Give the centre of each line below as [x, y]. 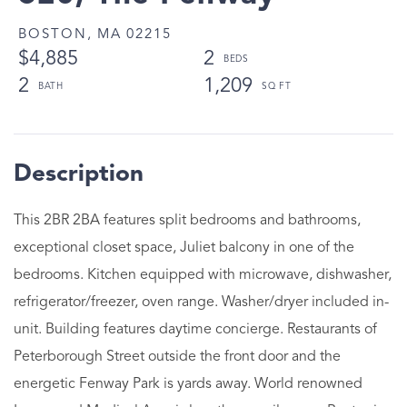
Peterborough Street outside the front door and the [177, 357]
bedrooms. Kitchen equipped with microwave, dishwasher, [203, 275]
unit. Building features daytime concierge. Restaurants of [195, 329]
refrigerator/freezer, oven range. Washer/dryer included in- [201, 302]
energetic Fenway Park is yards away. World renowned [188, 384]
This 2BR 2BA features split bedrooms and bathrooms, [187, 220]
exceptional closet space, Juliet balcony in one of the [184, 248]
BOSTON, [55, 35]
